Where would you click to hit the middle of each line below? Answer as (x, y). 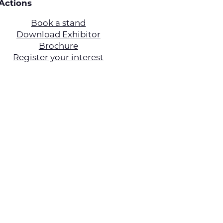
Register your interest (58, 57)
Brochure (58, 46)
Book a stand (58, 23)
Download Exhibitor (58, 35)
